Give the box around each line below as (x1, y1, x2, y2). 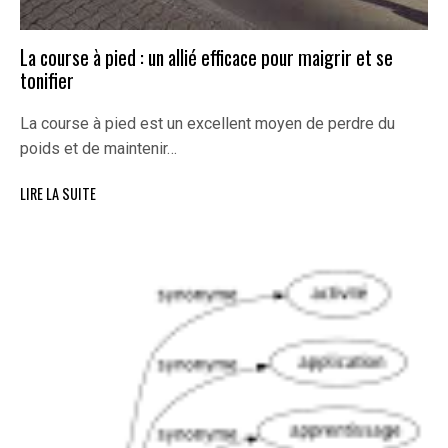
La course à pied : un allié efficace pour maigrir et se (20, 43, 393, 73)
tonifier (20, 66, 74, 96)
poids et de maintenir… (20, 139, 177, 159)
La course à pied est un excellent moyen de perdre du (20, 114, 395, 134)
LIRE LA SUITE (20, 183, 96, 205)
